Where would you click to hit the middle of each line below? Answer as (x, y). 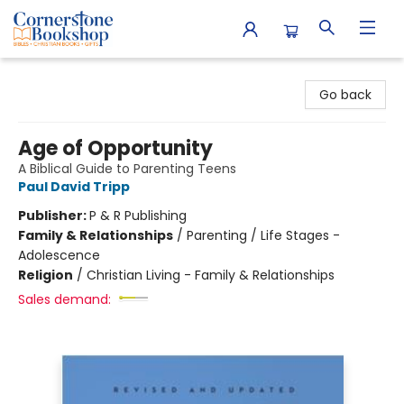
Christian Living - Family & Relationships (211, 275)
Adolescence (59, 255)
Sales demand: (64, 299)
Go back (345, 95)
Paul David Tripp (74, 187)
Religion (46, 275)
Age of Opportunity (115, 148)
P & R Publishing (138, 216)
